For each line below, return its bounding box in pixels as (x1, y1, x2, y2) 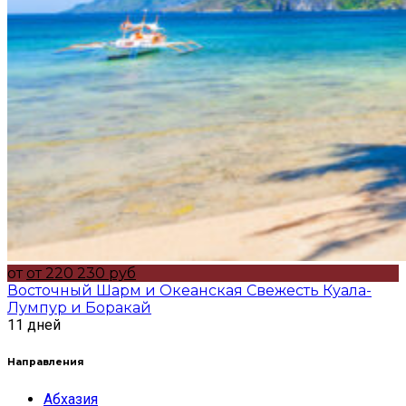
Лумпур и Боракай (7, 299, 151, 317)
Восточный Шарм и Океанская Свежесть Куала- (7, 282, 372, 300)
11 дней (7, 316, 61, 334)
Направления (7, 356, 84, 369)
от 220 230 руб (26, 265, 136, 283)
